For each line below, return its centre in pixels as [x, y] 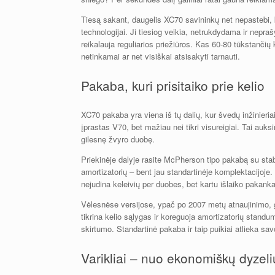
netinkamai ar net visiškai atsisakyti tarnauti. [161, 56]
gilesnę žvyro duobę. [118, 139]
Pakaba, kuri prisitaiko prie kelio [173, 86]
